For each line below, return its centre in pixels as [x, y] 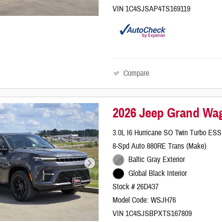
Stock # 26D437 [136, 187]
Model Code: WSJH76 [144, 200]
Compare [137, 73]
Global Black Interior [157, 173]
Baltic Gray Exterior [156, 160]
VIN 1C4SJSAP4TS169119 [152, 9]
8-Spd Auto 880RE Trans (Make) [160, 146]
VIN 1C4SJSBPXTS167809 [152, 214]
